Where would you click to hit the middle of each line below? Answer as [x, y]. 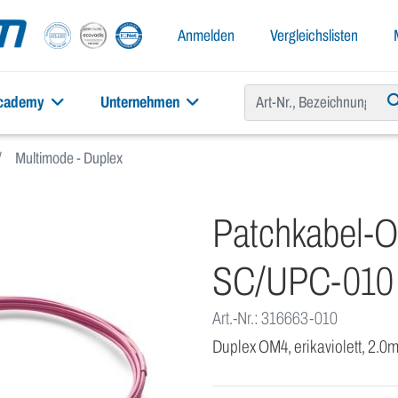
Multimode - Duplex [69, 159]
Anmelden [206, 35]
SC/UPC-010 [303, 282]
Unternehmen [141, 103]
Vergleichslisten [314, 35]
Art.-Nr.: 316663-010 [275, 318]
